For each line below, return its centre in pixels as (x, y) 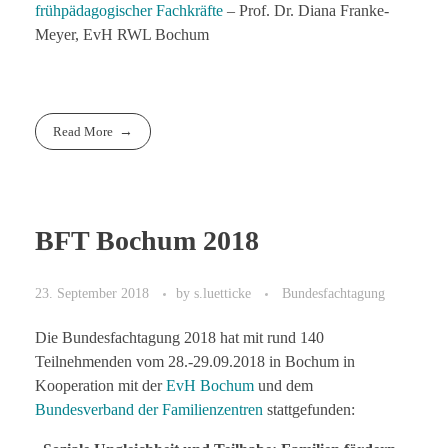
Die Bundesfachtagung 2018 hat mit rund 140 (179, 337)
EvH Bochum (210, 385)
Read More (83, 132)
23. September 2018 (92, 292)
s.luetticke (224, 292)
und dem (283, 385)
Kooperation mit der (100, 385)
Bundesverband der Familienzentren (151, 409)
